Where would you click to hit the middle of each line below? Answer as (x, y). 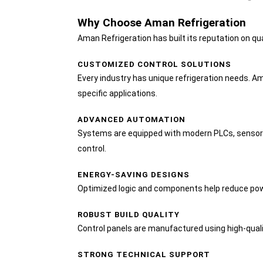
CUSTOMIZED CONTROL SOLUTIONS (154, 65)
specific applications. (117, 94)
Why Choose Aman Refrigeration (162, 23)
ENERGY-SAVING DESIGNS (134, 175)
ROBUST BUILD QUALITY (129, 215)
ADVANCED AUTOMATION (131, 120)
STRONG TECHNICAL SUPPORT (144, 255)
